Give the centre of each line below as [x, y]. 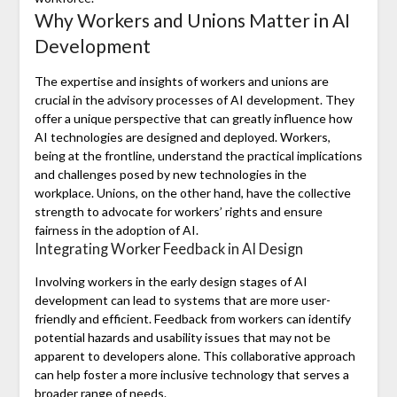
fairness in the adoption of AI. [116, 230]
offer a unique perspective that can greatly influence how [193, 119]
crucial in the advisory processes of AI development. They [194, 100]
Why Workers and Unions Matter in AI [192, 20]
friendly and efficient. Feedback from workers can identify [192, 319]
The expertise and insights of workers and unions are [181, 82]
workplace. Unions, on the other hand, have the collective [192, 193]
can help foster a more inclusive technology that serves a [191, 375]
